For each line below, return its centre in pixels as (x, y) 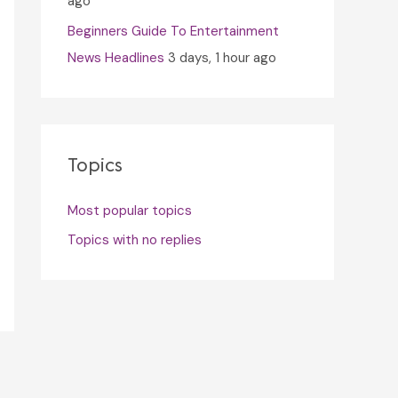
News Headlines (116, 57)
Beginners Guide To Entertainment (173, 31)
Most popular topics (130, 210)
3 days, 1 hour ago (222, 57)
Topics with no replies (135, 240)
